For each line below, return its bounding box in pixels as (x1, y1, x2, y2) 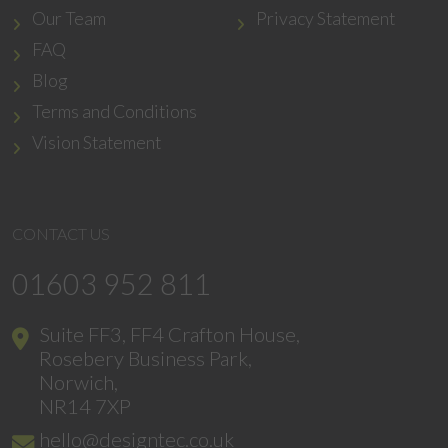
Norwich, (39, 370, 118, 394)
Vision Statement (32, 131, 161, 153)
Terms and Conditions (32, 100, 197, 122)
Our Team (32, 7, 106, 29)
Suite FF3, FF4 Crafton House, (39, 322, 300, 346)
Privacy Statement (256, 7, 395, 29)
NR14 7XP (39, 394, 131, 418)
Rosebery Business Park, (39, 346, 252, 370)
